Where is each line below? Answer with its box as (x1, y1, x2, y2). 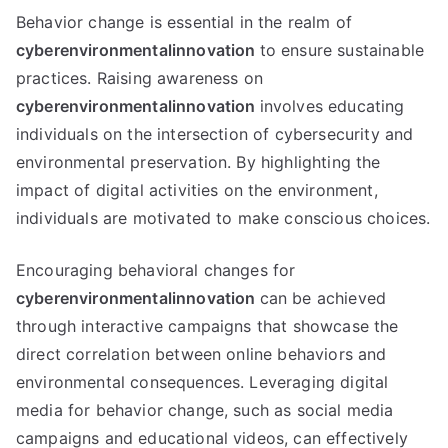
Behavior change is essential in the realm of (16, 12, 353, 32)
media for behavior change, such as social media (16, 400, 394, 420)
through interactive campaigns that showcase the (16, 316, 399, 336)
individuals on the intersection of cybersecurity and (16, 124, 414, 144)
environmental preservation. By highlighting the (16, 152, 381, 172)
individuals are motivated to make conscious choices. (16, 208, 431, 228)
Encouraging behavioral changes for (16, 260, 296, 280)
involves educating (259, 96, 405, 116)
